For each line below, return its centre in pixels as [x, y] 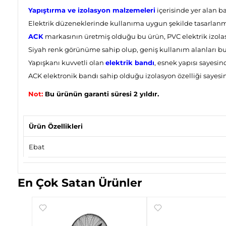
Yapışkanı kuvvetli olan [67, 63]
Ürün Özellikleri [55, 126]
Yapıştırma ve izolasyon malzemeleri [92, 10]
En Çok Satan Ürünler [79, 183]
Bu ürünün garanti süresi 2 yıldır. [101, 94]
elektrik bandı [130, 63]
